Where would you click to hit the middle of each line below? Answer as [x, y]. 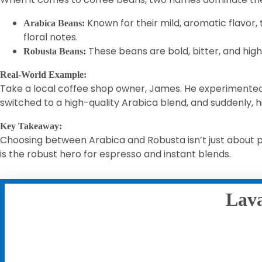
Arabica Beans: [54, 23]
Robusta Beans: [55, 51]
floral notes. [51, 37]
